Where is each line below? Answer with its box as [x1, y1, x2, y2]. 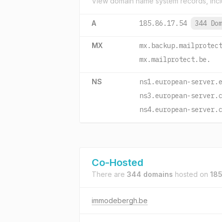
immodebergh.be [92, 196, 148, 205]
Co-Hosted [92, 157, 143, 168]
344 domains [127, 170, 173, 178]
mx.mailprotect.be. [139, 55, 211, 64]
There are [92, 170, 127, 178]
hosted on [173, 170, 210, 178]
